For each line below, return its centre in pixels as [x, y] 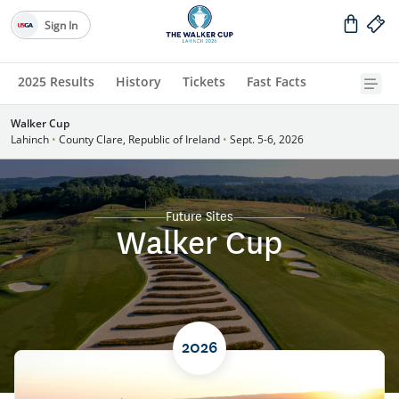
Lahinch [31, 139]
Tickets [204, 81]
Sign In [61, 25]
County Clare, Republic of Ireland [139, 139]
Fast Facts [277, 81]
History [138, 81]
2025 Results [56, 81]
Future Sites [199, 217]
